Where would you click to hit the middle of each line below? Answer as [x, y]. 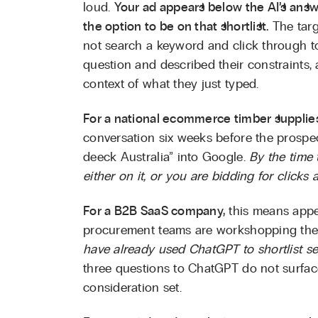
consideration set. [132, 288]
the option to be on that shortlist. [176, 27]
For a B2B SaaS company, [154, 211]
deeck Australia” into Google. [166, 157]
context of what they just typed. [171, 84]
